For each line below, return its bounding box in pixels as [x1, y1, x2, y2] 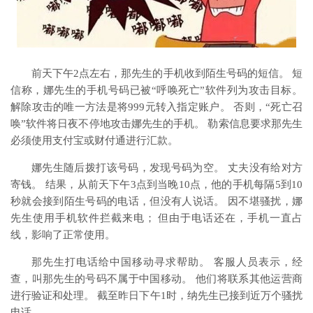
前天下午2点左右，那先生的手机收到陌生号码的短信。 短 [31, 68, 303, 79]
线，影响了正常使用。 [10, 229, 115, 240]
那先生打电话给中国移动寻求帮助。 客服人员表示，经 [31, 256, 303, 268]
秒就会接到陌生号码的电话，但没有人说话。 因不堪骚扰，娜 [10, 196, 303, 207]
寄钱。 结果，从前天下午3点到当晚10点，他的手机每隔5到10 [10, 179, 303, 190]
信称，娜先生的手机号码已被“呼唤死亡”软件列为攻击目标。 [10, 85, 303, 96]
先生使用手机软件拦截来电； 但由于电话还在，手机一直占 [10, 212, 303, 224]
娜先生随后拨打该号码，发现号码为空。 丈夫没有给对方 [31, 162, 303, 173]
